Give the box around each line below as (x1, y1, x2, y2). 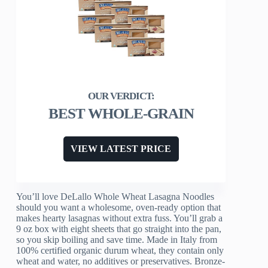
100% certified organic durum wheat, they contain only (16, 245, 224, 256)
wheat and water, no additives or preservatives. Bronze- (16, 256, 226, 267)
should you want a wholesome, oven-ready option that (16, 202, 221, 213)
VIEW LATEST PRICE (71, 144, 172, 154)
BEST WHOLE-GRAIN (48, 105, 194, 122)
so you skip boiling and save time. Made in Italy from (16, 234, 218, 245)
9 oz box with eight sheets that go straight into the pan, (16, 224, 222, 234)
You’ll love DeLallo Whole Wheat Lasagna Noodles (16, 191, 215, 202)
